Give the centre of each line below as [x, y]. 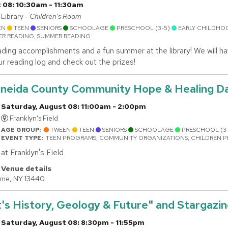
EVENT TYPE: [23, 138]
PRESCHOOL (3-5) [143, 28]
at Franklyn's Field [32, 153]
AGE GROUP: [22, 130]
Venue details [26, 169]
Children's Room [55, 17]
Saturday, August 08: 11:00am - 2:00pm [74, 107]
